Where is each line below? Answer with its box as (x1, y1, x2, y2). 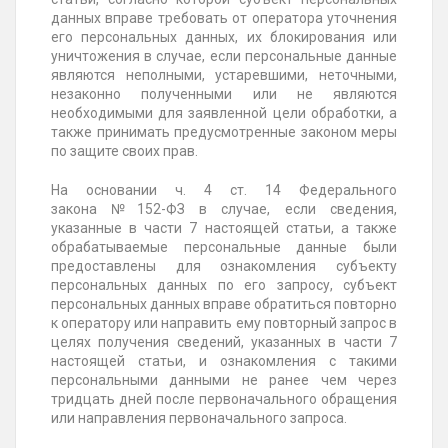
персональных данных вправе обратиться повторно (51, 296, 397, 313)
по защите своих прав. (51, 143, 198, 160)
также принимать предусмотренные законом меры (51, 124, 397, 141)
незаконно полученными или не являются (51, 86, 397, 103)
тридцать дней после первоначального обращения (51, 391, 397, 408)
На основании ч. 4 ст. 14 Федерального (51, 182, 397, 199)
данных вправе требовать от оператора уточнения (51, 10, 397, 27)
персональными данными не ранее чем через (51, 372, 397, 389)
